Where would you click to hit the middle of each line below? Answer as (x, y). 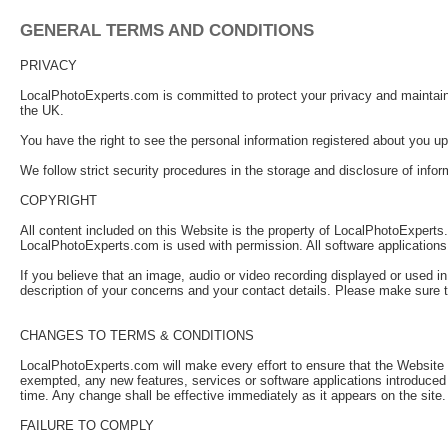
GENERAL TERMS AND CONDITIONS (167, 30)
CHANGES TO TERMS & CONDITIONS (137, 335)
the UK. (42, 110)
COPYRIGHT (58, 200)
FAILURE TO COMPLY (87, 425)
